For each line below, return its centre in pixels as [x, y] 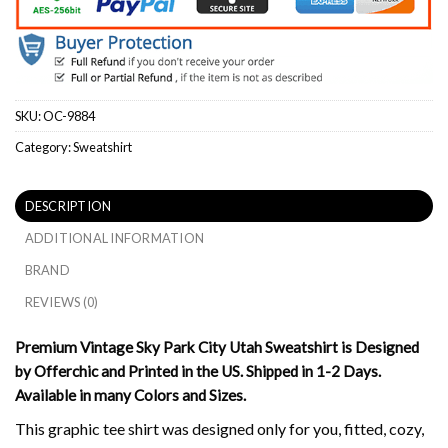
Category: [44, 147]
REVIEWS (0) [61, 301]
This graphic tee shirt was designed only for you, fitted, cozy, [219, 428]
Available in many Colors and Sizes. [130, 394]
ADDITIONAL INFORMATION [114, 237]
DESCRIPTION [68, 205]
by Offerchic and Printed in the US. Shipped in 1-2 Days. [198, 370]
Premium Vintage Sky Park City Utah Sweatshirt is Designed [217, 346]
